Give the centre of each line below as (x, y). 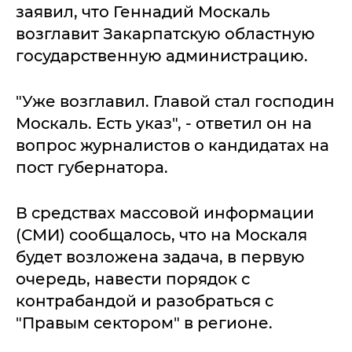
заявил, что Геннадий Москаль (143, 12)
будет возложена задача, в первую (160, 257)
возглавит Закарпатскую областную (165, 34)
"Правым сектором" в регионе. (144, 323)
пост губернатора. (92, 167)
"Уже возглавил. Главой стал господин (175, 101)
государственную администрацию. (162, 56)
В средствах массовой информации (165, 213)
